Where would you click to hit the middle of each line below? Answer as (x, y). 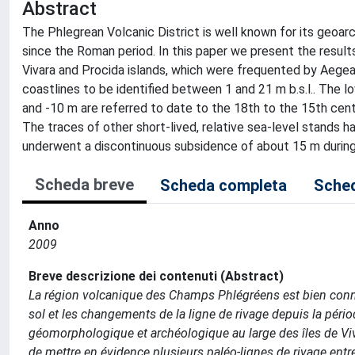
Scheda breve (84, 185)
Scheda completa (223, 185)
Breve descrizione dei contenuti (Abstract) (156, 276)
